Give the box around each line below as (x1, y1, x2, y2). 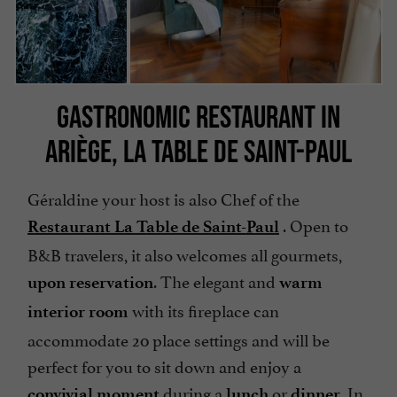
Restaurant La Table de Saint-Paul (27, 216, 279, 237)
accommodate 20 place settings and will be (27, 326, 330, 352)
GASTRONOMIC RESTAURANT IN (57, 98, 340, 135)
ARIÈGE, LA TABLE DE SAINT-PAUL (45, 133, 352, 169)
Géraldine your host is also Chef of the (27, 185, 300, 211)
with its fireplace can (128, 297, 279, 323)
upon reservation (27, 272, 153, 293)
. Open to (279, 212, 348, 237)
